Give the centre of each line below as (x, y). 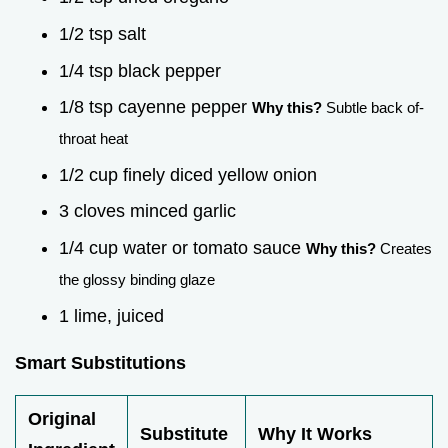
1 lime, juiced (111, 315)
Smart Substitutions (100, 362)
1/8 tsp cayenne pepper (155, 107)
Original (62, 418)
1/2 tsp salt (102, 34)
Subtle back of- (373, 108)
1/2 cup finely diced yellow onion (188, 174)
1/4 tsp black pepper (140, 70)
